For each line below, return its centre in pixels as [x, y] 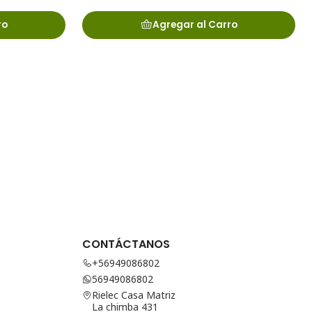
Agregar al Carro [195, 25]
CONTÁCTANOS [126, 244]
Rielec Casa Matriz [134, 295]
